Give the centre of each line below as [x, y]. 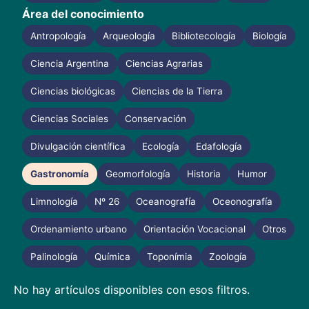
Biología [270, 36]
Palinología [54, 257]
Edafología [219, 146]
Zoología [228, 257]
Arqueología [129, 36]
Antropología [58, 36]
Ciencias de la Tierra [177, 91]
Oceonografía [242, 201]
